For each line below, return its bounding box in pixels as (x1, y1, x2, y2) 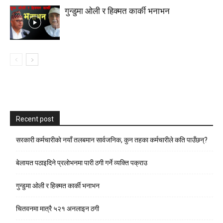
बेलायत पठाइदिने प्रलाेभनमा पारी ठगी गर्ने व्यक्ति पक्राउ (16, 159, 147, 167)
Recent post (16, 115, 54, 123)
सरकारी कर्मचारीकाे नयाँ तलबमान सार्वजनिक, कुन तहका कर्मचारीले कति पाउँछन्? (16, 136, 208, 144)
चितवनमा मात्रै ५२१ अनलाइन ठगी (16, 205, 99, 213)
